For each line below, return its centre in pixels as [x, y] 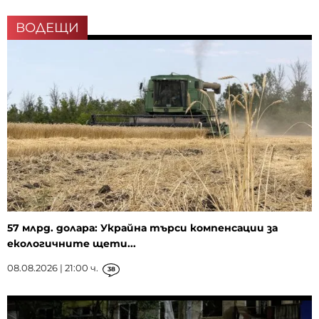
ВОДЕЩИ [47, 28]
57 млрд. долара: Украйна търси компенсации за [142, 228]
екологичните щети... [72, 243]
